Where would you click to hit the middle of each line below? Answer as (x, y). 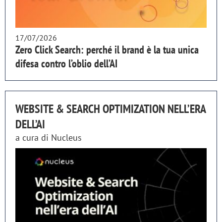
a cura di (33, 137)
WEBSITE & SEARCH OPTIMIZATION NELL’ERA (111, 109)
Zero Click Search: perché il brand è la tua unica (107, 49)
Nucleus (66, 137)
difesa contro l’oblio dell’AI (66, 63)
